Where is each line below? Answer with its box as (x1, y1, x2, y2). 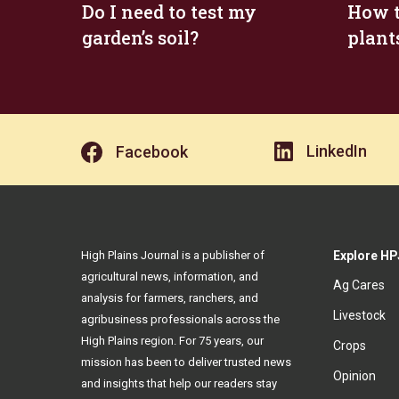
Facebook (115, 142, 188, 162)
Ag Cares (332, 278, 385, 292)
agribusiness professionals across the (81, 313, 280, 326)
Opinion (332, 369, 376, 383)
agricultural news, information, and (81, 270, 258, 283)
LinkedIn (306, 142, 368, 161)
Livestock (332, 308, 386, 322)
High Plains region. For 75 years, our (81, 334, 264, 347)
